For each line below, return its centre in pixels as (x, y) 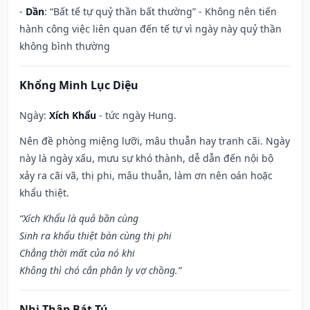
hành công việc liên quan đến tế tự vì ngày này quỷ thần (151, 29)
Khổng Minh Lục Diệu (79, 85)
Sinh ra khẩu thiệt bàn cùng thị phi (95, 236)
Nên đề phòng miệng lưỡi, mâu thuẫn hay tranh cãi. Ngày (155, 141)
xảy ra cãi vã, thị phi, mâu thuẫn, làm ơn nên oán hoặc (146, 176)
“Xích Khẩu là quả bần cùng (79, 219)
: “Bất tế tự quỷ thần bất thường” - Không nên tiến (161, 12)
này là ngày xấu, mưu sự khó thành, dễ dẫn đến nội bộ (146, 158)
